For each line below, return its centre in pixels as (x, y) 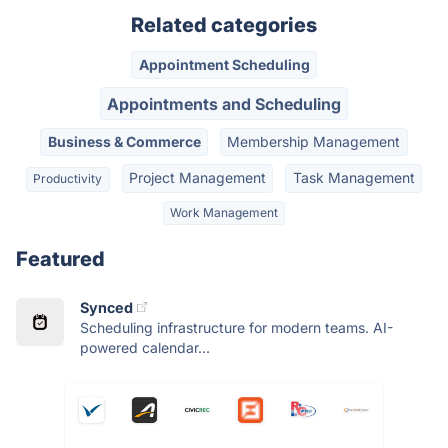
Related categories (224, 25)
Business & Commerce (124, 141)
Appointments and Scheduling (224, 103)
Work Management (224, 212)
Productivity (68, 179)
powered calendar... (145, 347)
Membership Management (314, 141)
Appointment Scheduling (224, 65)
